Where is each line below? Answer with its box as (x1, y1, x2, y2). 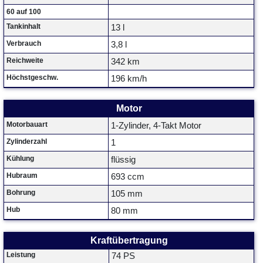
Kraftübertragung (90, 235, 168, 245)
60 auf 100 (6, 8, 41, 16)
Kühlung (6, 154, 34, 163)
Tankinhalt (6, 22, 41, 31)
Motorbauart (6, 120, 48, 129)
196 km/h (111, 74, 147, 83)
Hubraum (6, 171, 38, 180)
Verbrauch (6, 39, 41, 48)
